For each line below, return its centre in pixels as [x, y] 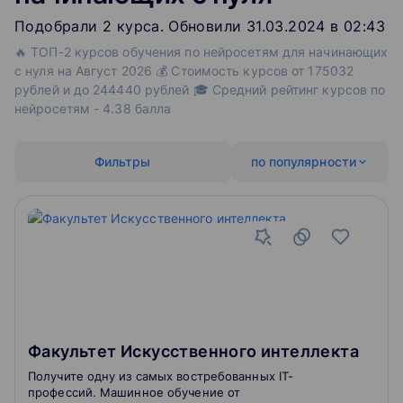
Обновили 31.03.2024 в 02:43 [277, 26]
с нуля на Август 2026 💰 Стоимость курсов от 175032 [184, 71]
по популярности [303, 161]
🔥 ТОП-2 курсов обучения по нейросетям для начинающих [201, 52]
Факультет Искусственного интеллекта [193, 351]
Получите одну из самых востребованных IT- [161, 376]
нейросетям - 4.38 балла [93, 108]
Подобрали [59, 26]
